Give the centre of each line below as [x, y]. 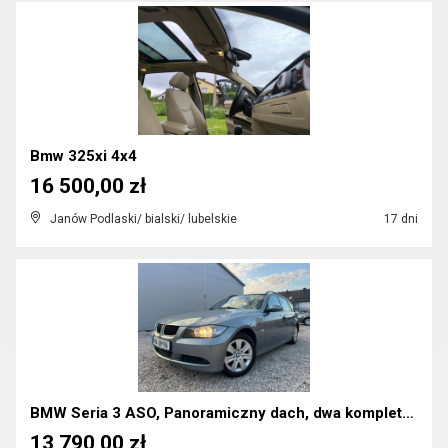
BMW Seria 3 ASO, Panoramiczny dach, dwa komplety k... [408, 413]
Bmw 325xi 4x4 [83, 156]
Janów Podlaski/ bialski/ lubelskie [143, 219]
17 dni [399, 219]
